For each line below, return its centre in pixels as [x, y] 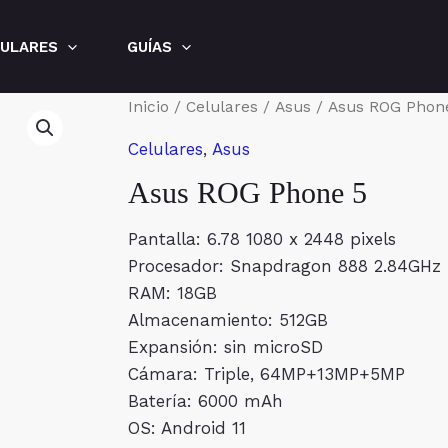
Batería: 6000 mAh [205, 401]
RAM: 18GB [172, 293]
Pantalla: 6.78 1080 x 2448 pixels [262, 239]
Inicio [148, 107]
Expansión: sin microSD [225, 347]
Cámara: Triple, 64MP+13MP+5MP [266, 374]
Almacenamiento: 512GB [228, 320]
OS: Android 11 [187, 428]
